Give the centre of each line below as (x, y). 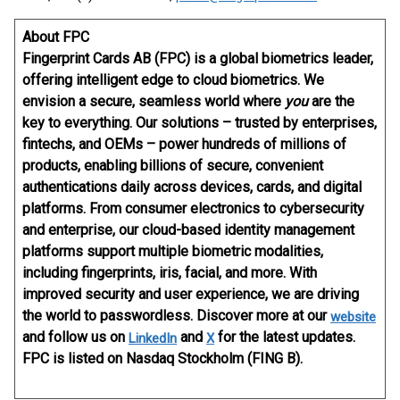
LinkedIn (153, 338)
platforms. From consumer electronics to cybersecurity (193, 208)
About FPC (56, 37)
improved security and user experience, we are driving (191, 294)
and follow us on (75, 337)
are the (331, 101)
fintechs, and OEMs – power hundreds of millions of (184, 144)
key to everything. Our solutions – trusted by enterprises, (200, 123)
